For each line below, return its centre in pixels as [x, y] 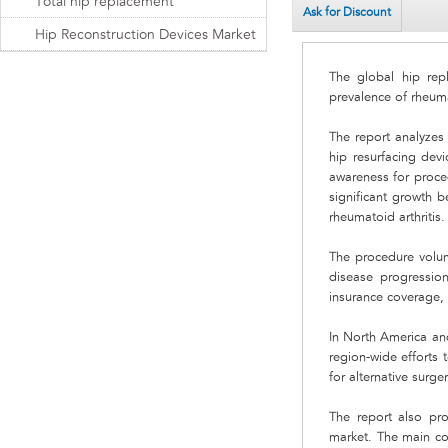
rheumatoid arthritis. [387, 218]
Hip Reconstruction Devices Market [145, 34]
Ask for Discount [347, 12]
